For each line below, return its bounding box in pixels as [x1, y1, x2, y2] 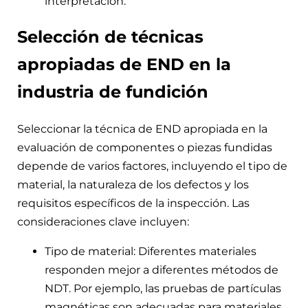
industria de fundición [17, 82, 208, 102]
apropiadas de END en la [17, 54, 231, 75]
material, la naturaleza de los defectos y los [17, 178, 249, 192]
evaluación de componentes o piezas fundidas [17, 141, 272, 155]
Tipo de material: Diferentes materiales [45, 245, 256, 258]
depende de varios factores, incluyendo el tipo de [17, 159, 287, 173]
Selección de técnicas [17, 27, 203, 47]
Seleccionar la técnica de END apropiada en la [17, 122, 267, 136]
